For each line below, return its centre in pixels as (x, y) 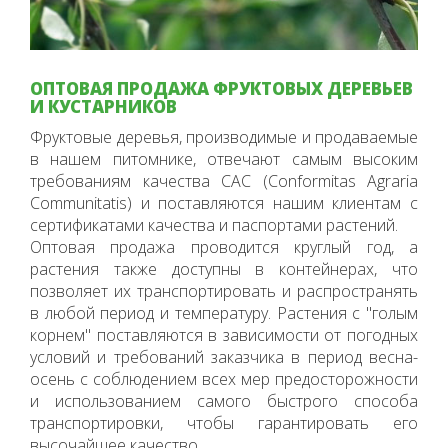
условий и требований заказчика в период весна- (224, 356)
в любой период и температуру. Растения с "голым (224, 312)
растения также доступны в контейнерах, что (224, 268)
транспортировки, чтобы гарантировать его (224, 422)
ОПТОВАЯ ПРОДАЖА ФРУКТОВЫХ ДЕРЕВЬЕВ (221, 88)
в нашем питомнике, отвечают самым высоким (224, 158)
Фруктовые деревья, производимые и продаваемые (224, 136)
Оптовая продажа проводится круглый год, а (224, 246)
